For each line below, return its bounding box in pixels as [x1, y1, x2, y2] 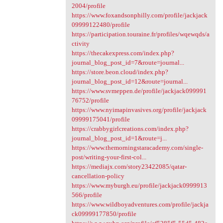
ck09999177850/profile [71, 210, 136, 218]
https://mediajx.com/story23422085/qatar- [71, 163, 187, 171]
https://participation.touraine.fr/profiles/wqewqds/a [71, 30, 210, 38]
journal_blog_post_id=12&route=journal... [71, 78, 188, 86]
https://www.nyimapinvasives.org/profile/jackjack [71, 106, 207, 114]
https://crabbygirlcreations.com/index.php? [71, 125, 189, 133]
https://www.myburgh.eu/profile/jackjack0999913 [71, 182, 207, 190]
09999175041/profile [71, 115, 130, 123]
